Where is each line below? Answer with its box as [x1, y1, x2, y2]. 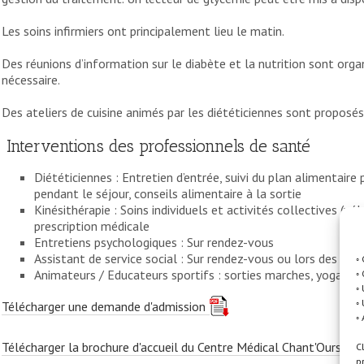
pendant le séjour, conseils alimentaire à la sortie [34, 185, 301, 202]
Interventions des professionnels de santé [2, 136, 310, 157]
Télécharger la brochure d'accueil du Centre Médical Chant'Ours [2, 339, 341, 356]
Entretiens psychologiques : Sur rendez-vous [34, 234, 274, 251]
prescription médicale [34, 218, 149, 235]
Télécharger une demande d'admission [2, 298, 206, 315]
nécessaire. [2, 71, 60, 89]
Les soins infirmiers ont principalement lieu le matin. [2, 23, 284, 40]
